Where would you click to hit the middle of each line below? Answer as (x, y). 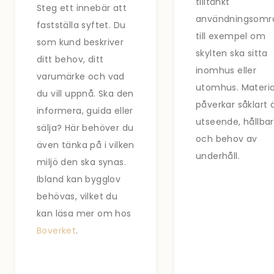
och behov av (226, 139)
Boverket (57, 230)
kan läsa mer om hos (84, 213)
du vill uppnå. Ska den (85, 93)
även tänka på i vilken (86, 145)
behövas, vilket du (77, 196)
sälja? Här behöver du (85, 128)
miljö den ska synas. (81, 162)
